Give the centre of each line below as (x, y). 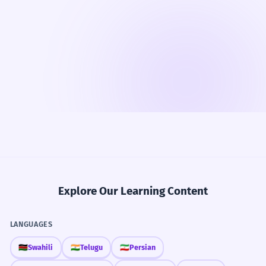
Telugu (91, 247)
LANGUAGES (31, 224)
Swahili (41, 247)
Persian (142, 247)
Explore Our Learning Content (133, 191)
